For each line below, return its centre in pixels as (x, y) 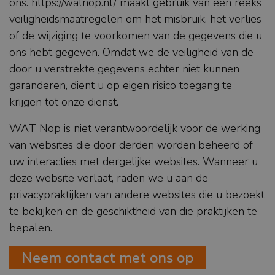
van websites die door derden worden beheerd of (131, 145)
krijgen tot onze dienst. (64, 102)
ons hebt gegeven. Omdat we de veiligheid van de (131, 52)
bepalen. (31, 228)
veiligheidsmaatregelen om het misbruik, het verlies (135, 19)
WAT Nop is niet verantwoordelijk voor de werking (135, 129)
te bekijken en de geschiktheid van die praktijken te (133, 211)
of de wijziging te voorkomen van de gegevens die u (136, 36)
